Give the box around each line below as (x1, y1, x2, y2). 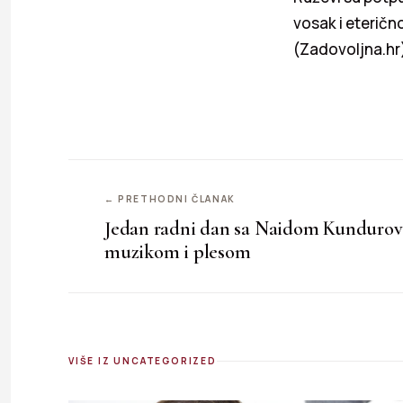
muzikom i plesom (104, 240, 251, 264)
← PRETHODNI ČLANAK (104, 193, 236, 206)
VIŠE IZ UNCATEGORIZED (68, 354, 217, 368)
